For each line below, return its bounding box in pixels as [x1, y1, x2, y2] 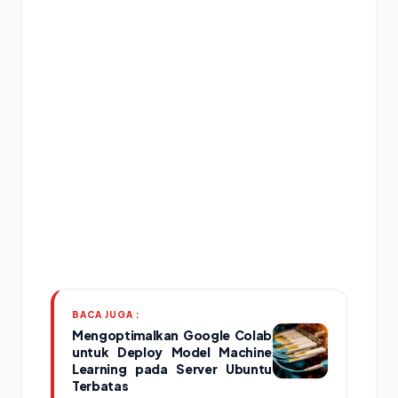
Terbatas [72, 378, 129, 394]
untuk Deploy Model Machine [72, 344, 272, 361]
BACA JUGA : [72, 309, 140, 321]
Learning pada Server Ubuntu [72, 361, 272, 378]
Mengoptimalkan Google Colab [72, 327, 272, 344]
